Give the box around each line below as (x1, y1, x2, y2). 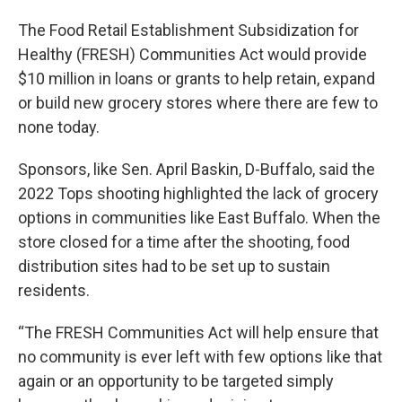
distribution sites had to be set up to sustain (18, 257, 330, 276)
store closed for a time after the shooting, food (18, 232, 350, 252)
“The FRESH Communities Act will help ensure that (18, 323, 379, 343)
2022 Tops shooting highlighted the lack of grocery (18, 184, 379, 204)
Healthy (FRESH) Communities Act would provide (18, 45, 367, 65)
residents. (18, 281, 90, 301)
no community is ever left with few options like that (18, 347, 382, 367)
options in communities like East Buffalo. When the (18, 208, 380, 228)
